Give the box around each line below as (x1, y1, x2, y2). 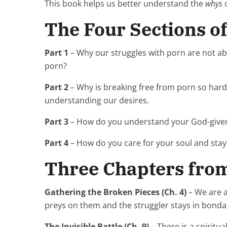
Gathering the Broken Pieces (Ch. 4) (45, 186, 186, 198)
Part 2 (45, 81, 68, 93)
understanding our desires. (45, 94, 149, 106)
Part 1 (45, 47, 68, 58)
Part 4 (45, 137, 68, 148)
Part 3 (45, 116, 68, 127)
